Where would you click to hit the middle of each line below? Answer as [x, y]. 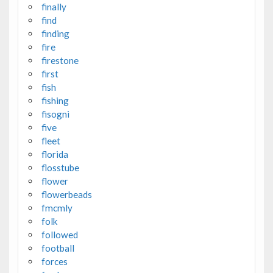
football [58, 248]
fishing [55, 101]
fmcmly [57, 208]
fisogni [55, 114]
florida [55, 154]
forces [54, 262]
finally [54, 7]
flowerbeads [66, 195]
